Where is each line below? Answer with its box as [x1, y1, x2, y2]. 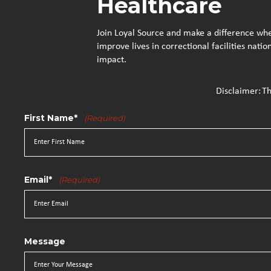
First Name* [24, 112, 77, 123]
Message [24, 235, 65, 247]
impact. [97, 54, 126, 65]
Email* [24, 174, 52, 185]
